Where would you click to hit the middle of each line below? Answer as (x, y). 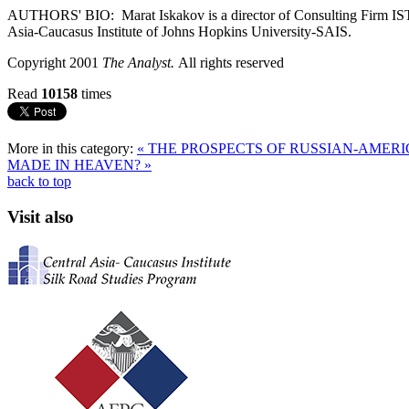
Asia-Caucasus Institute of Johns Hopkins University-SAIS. (179, 31)
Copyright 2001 (55, 62)
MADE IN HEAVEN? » (79, 164)
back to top (39, 181)
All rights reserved (231, 62)
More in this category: (70, 148)
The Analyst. (140, 62)
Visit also (41, 216)
